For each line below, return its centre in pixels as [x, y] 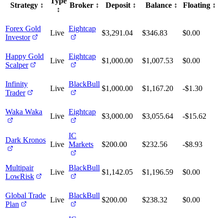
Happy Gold [25, 56]
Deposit [118, 5]
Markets [81, 145]
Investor [18, 37]
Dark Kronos [26, 140]
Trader [15, 93]
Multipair [19, 168]
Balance [158, 5]
